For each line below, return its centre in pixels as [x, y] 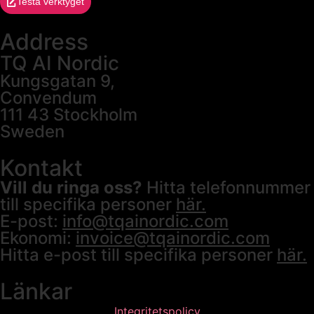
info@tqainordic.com [145, 221]
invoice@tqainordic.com [173, 238]
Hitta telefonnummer [226, 187]
